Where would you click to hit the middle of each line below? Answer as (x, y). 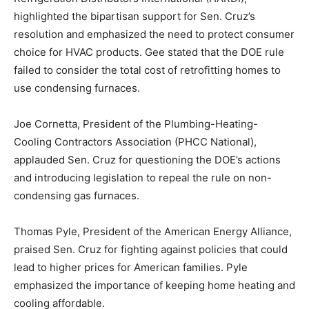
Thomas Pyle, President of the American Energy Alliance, (153, 231)
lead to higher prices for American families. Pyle (131, 267)
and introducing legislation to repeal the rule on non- (143, 178)
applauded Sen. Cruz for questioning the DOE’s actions (147, 160)
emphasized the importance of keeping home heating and (154, 285)
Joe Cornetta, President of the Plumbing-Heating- (136, 124)
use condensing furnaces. (77, 88)
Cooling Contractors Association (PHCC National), (135, 142)
